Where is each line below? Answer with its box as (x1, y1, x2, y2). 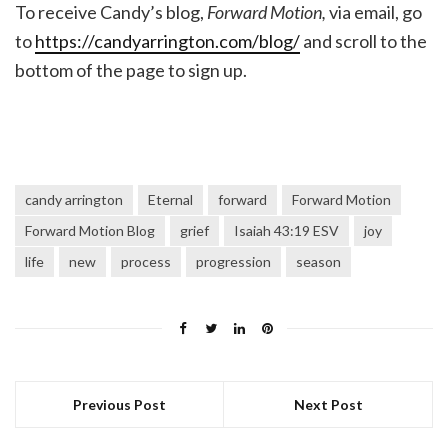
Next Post (293, 396, 363, 414)
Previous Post (73, 396, 166, 414)
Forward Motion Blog (25, 222, 155, 240)
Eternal (148, 191, 193, 209)
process (121, 253, 171, 271)
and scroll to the (300, 30, 427, 53)
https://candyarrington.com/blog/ (35, 30, 300, 53)
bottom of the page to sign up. (15, 59, 247, 82)
